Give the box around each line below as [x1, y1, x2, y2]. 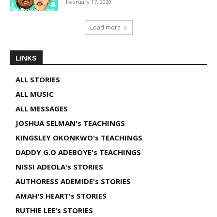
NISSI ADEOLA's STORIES [15, 161, 103, 171]
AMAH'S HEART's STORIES [15, 190, 107, 201]
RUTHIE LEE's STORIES [15, 205, 93, 215]
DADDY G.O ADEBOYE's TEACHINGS [15, 147, 141, 157]
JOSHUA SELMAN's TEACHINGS [15, 118, 125, 128]
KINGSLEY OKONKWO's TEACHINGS [15, 132, 142, 142]
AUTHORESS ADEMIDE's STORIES [15, 176, 131, 186]
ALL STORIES [15, 74, 60, 84]
